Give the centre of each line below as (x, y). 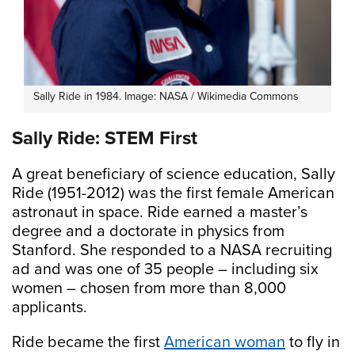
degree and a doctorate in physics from (148, 232)
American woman (225, 343)
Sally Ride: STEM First (105, 139)
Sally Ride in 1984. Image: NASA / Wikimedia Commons (166, 97)
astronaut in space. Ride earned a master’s (160, 213)
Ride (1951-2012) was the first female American (173, 194)
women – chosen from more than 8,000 (149, 289)
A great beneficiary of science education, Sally (174, 175)
